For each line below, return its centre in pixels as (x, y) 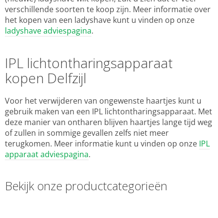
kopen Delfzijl (46, 78)
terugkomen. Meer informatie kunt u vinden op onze (102, 144)
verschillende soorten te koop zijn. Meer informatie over (108, 9)
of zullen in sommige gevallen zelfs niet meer (87, 133)
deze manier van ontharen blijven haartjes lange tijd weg (109, 122)
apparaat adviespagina (47, 154)
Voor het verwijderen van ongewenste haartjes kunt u (103, 101)
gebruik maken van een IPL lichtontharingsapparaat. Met (109, 112)
